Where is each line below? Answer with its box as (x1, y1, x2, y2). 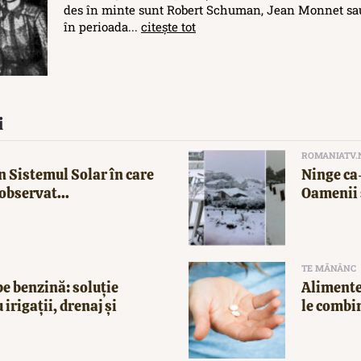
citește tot (141, 19, 196, 35)
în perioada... (64, 19, 141, 35)
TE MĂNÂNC (301, 262, 356, 275)
